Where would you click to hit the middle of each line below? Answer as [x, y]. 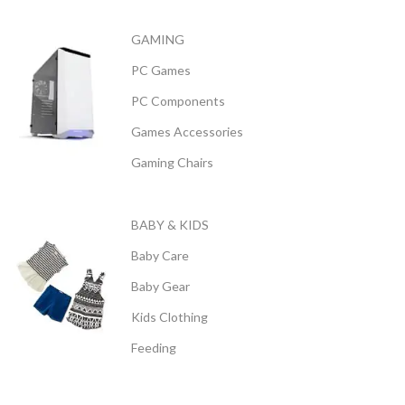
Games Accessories [187, 132]
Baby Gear [160, 286]
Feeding [154, 348]
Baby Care [160, 255]
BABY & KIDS [170, 225]
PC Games [161, 70]
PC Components [178, 101]
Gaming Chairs [172, 162]
